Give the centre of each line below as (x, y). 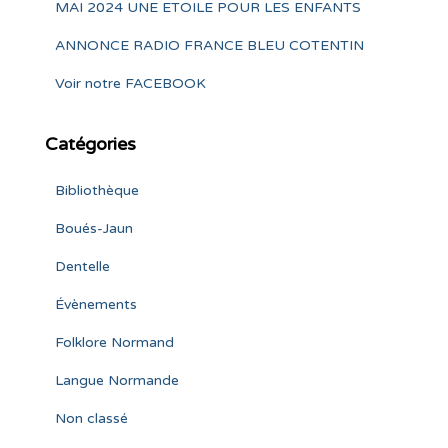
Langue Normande (117, 380)
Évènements (96, 304)
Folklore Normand (114, 342)
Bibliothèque (97, 190)
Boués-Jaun (94, 228)
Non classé (91, 418)
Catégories (90, 144)
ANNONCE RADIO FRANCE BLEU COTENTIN (209, 45)
